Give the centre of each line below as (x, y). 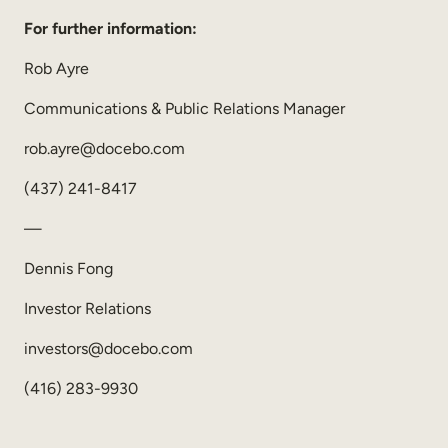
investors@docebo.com (108, 348)
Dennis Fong (68, 268)
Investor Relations (87, 308)
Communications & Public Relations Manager (184, 108)
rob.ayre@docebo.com (104, 148)
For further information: (110, 28)
